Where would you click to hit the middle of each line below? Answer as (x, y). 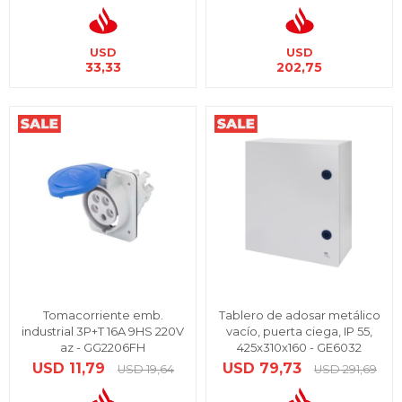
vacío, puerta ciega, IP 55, (299, 331)
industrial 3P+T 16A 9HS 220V (103, 331)
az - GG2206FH (103, 347)
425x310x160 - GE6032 (299, 347)
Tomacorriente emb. (103, 315)
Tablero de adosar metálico (299, 315)
